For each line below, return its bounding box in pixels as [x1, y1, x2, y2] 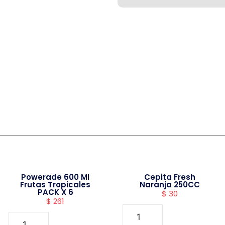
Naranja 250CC [139, 179, 200, 190]
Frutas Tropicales [20, 179, 91, 190]
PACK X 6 [37, 187, 73, 197]
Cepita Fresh [144, 172, 195, 182]
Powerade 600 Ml [21, 172, 90, 182]
